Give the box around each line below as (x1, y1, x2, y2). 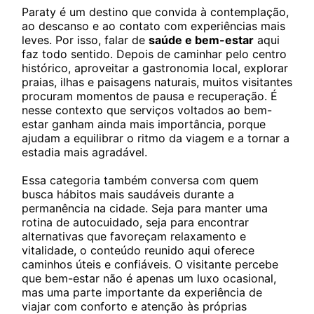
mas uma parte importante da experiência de (22, 285, 262, 299)
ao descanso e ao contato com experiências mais (22, 19, 285, 33)
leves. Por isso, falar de (22, 33, 149, 47)
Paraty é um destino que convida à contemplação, (22, 5, 289, 19)
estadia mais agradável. (22, 145, 147, 159)
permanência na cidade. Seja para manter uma (22, 201, 268, 215)
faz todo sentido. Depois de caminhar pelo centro (22, 47, 287, 61)
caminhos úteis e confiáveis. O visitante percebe (22, 257, 278, 271)
